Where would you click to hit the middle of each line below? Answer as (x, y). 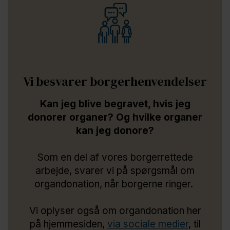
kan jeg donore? (115, 130)
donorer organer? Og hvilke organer (115, 117)
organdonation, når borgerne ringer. (115, 184)
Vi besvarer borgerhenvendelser (115, 81)
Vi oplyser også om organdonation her (115, 210)
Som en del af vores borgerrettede (115, 157)
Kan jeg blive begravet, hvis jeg (115, 104)
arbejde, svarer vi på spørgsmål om (115, 170)
